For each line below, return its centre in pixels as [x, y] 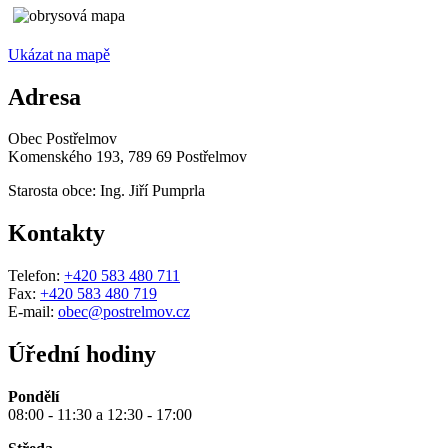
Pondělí [33, 397]
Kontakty [56, 233]
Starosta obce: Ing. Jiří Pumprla [106, 191]
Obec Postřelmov [62, 139]
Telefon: [36, 276]
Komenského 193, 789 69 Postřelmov [127, 157]
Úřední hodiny [82, 354]
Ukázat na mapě [59, 54]
